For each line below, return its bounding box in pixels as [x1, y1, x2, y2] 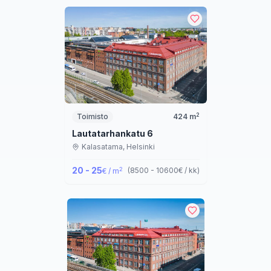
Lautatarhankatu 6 [71, 128, 153, 139]
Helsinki [126, 142, 155, 152]
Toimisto [76, 112, 108, 122]
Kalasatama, [81, 142, 126, 152]
